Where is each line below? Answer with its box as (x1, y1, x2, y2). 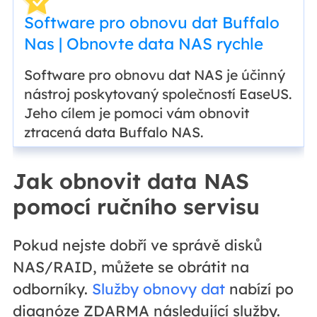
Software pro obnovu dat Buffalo (23, 11, 279, 33)
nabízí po (224, 279, 294, 299)
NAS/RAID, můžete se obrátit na (12, 258, 249, 277)
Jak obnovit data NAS (12, 168, 249, 195)
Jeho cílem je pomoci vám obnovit (23, 103, 249, 122)
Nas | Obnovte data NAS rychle (23, 33, 263, 54)
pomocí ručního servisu (12, 193, 260, 221)
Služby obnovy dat (91, 279, 225, 299)
